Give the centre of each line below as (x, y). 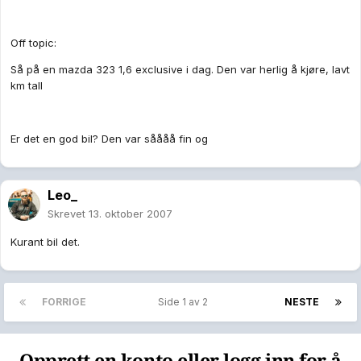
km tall (27, 86)
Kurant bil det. (45, 242)
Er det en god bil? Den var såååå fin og (109, 139)
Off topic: (33, 43)
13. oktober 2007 (131, 214)
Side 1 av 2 (185, 302)
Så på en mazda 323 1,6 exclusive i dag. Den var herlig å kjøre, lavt (180, 70)
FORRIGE (64, 302)
